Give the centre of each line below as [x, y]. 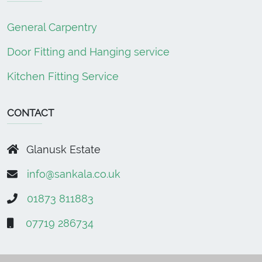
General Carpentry [52, 27]
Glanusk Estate [62, 150]
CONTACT [30, 113]
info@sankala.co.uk [74, 174]
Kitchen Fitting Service [63, 77]
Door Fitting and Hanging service [88, 52]
